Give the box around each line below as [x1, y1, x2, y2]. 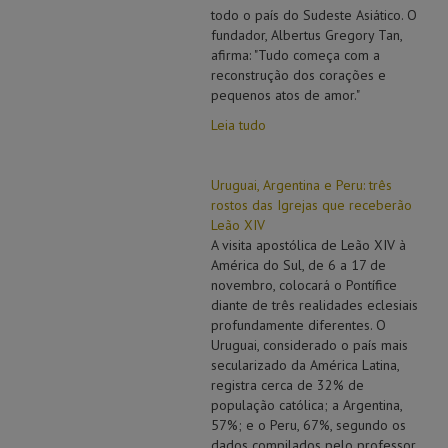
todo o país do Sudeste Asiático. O [210, 6, 417, 24]
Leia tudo [210, 116, 266, 134]
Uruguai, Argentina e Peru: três [210, 176, 392, 194]
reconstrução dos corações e [210, 66, 386, 84]
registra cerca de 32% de [210, 376, 364, 394]
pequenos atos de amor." [210, 86, 360, 104]
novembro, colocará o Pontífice [210, 276, 397, 294]
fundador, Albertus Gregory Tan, [210, 26, 402, 44]
